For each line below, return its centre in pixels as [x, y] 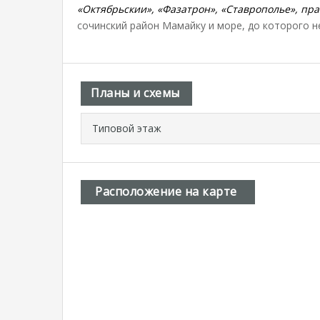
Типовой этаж [127, 128]
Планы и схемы [135, 93]
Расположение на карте [166, 191]
